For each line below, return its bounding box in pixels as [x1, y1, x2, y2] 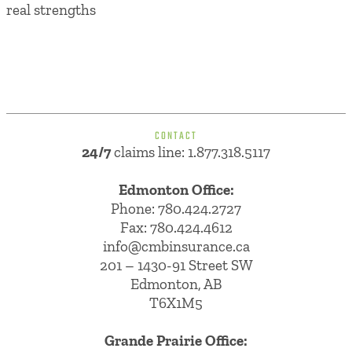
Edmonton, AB [130, 275, 222, 294]
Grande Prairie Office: [104, 332, 247, 350]
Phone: [111, 200, 158, 218]
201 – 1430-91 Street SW [99, 256, 253, 275]
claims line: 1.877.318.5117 [111, 143, 270, 162]
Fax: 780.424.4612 [119, 218, 233, 237]
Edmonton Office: [118, 181, 234, 200]
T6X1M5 [149, 294, 203, 313]
